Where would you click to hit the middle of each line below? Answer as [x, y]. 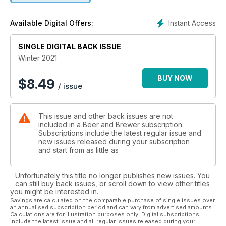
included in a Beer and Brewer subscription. [111, 124]
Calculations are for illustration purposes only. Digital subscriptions [105, 214]
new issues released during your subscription [114, 141]
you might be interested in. [54, 191]
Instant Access [192, 23]
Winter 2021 [38, 58]
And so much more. [113, 6]
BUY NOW [175, 78]
